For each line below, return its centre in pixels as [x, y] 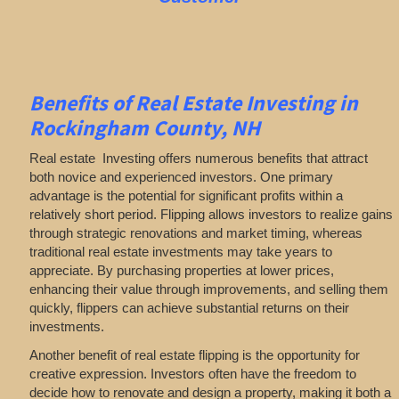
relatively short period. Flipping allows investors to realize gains [211, 215]
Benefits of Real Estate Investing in [193, 102]
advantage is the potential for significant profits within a [186, 196]
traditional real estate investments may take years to [180, 252]
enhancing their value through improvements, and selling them [208, 289]
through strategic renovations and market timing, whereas [195, 233]
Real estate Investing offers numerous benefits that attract [198, 159]
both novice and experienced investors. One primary [181, 177]
